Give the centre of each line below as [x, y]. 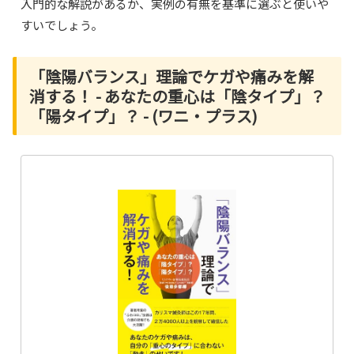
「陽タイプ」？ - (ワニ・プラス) [143, 115]
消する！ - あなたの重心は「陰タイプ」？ [177, 96]
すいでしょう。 [62, 24]
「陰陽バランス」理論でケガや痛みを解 [171, 76]
